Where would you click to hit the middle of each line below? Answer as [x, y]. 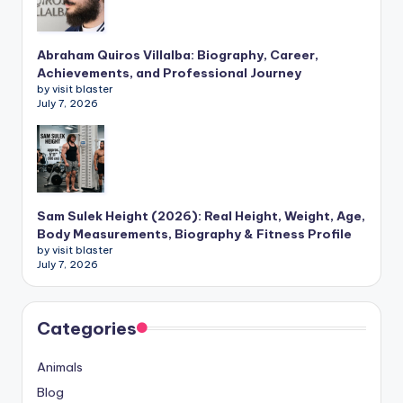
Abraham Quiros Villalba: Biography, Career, [178, 54]
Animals [60, 367]
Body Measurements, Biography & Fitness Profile [194, 233]
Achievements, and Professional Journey [169, 72]
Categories [87, 328]
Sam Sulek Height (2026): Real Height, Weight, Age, [201, 215]
